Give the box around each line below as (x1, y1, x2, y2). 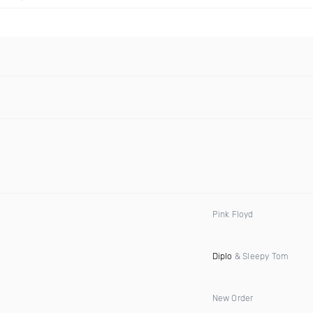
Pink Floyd (212, 210, 254, 219)
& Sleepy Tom (232, 252, 289, 261)
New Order (212, 293, 254, 303)
